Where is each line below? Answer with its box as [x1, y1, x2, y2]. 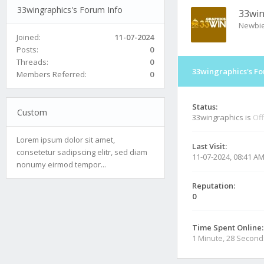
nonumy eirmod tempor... [16, 159, 106, 170]
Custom [16, 106, 47, 118]
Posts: [16, 44, 38, 55]
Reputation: [192, 180, 235, 191]
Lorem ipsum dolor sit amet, [16, 134, 115, 145]
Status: [192, 101, 217, 112]
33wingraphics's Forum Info [16, 4, 123, 15]
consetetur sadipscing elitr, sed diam [16, 146, 147, 157]
